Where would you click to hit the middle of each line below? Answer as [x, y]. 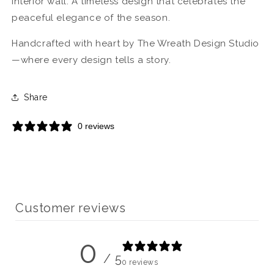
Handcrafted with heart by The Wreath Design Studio [136, 44]
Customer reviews [71, 208]
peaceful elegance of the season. [91, 18]
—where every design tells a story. [91, 60]
